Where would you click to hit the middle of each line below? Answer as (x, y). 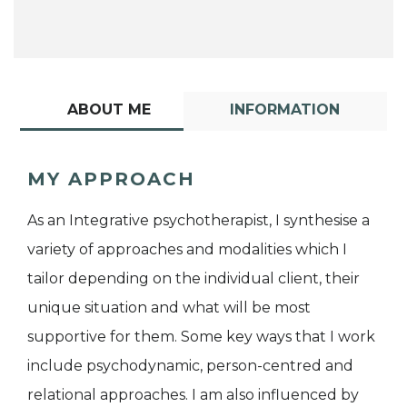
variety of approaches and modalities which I (187, 249)
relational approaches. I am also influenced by (193, 394)
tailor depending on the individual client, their (194, 278)
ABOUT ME (109, 109)
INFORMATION (285, 109)
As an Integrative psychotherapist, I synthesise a (199, 220)
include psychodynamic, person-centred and (190, 365)
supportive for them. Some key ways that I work (201, 336)
